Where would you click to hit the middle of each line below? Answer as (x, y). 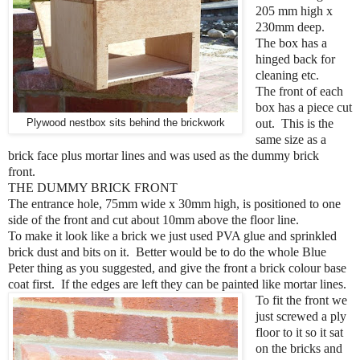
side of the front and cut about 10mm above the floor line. (153, 220)
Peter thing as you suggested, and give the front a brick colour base (177, 268)
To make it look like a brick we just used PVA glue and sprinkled (172, 236)
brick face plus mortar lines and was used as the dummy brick (164, 156)
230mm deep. (290, 27)
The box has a (291, 43)
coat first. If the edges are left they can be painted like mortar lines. (177, 284)
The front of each (299, 92)
